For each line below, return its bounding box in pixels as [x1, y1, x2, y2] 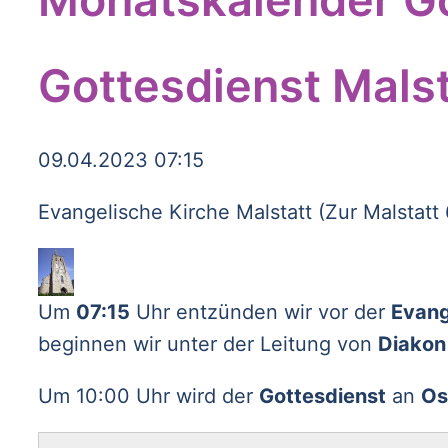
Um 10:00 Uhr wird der [37, 384, 259, 408]
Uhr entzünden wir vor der [129, 300, 391, 324]
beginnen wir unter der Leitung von [37, 332, 378, 356]
